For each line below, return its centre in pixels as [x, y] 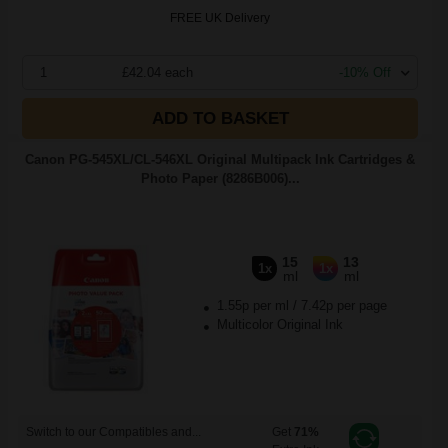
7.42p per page [343, 305]
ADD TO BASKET [220, 118]
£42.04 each [158, 72]
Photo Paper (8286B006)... [220, 178]
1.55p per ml [252, 305]
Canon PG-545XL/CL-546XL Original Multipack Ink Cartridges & [220, 159]
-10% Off [365, 72]
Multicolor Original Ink [277, 324]
